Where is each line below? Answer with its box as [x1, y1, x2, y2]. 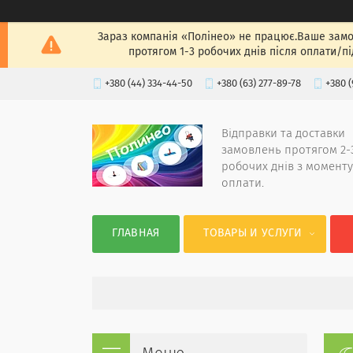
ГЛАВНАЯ [112, 228, 160, 239]
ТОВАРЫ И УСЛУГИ [203, 228, 303, 239]
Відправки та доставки [221, 127, 345, 139]
